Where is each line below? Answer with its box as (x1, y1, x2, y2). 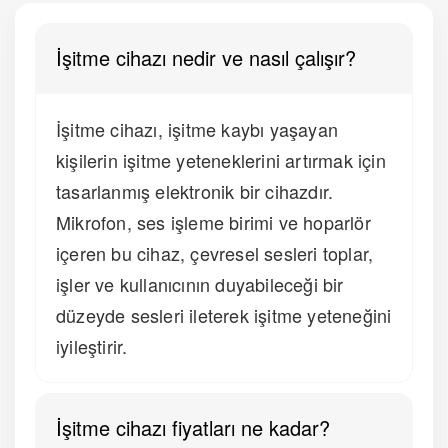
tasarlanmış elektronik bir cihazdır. (56, 178, 334, 205)
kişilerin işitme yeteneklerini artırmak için (56, 147, 386, 174)
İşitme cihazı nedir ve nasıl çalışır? (56, 43, 356, 73)
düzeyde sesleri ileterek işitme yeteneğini (56, 302, 392, 329)
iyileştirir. (56, 333, 128, 360)
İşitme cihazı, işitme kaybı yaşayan (56, 116, 338, 143)
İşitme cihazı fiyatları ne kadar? (56, 413, 330, 443)
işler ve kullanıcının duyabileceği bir (56, 271, 344, 298)
